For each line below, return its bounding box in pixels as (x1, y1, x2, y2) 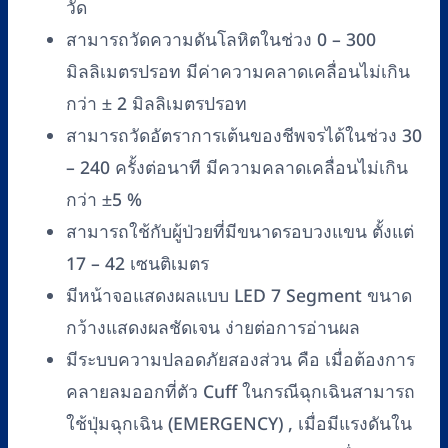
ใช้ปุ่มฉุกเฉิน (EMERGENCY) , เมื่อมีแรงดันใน (66, 410, 412, 438)
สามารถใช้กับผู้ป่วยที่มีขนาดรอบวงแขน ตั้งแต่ (66, 218, 414, 246)
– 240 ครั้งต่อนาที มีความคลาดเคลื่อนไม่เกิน (66, 154, 408, 182)
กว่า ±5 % (66, 186, 142, 214)
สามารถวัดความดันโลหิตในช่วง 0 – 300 (66, 26, 376, 54)
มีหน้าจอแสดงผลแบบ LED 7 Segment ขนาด (66, 282, 412, 310)
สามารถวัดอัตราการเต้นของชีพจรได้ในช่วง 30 (66, 122, 422, 150)
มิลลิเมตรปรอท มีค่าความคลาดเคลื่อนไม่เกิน (66, 58, 410, 86)
